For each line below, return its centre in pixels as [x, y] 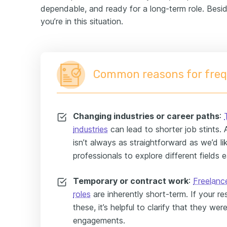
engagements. [99, 220]
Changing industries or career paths [146, 116]
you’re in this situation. [82, 21]
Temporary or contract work [131, 181]
